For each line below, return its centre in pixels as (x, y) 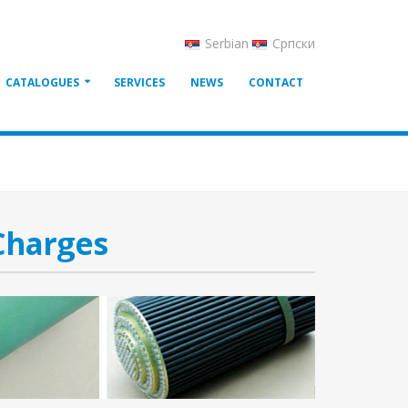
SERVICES (139, 82)
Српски (292, 43)
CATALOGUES (42, 82)
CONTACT (276, 82)
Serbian (227, 43)
